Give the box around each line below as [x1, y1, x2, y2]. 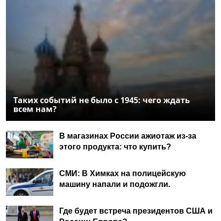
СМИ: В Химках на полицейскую [59, 169, 186, 178]
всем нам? [13, 104, 57, 115]
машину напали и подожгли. [59, 180, 170, 189]
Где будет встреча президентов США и [59, 207, 213, 216]
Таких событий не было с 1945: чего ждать [13, 95, 190, 106]
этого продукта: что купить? [59, 143, 171, 151]
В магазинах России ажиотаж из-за [59, 132, 196, 141]
